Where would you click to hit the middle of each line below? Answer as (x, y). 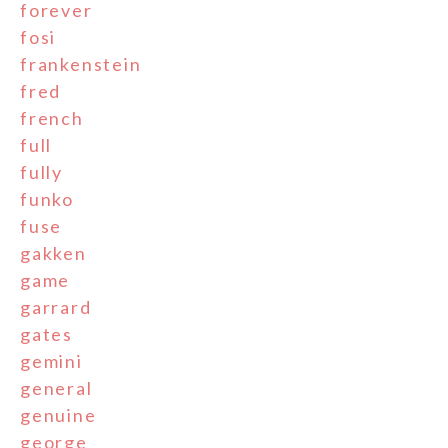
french (52, 118)
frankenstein (81, 64)
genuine (58, 415)
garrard (56, 307)
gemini (51, 361)
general (56, 388)
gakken (53, 253)
